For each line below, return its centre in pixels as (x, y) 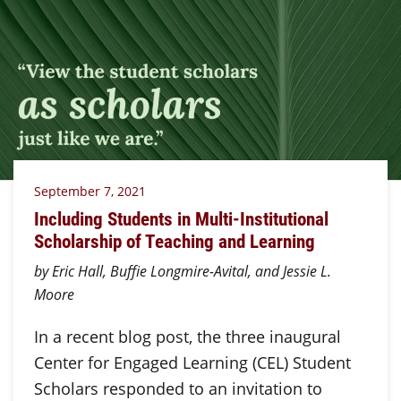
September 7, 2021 (90, 191)
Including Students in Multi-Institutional (181, 219)
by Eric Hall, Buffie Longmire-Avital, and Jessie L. (182, 271)
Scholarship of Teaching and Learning (174, 241)
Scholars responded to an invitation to (178, 388)
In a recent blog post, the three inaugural (187, 336)
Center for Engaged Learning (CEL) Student (192, 362)
